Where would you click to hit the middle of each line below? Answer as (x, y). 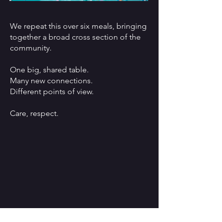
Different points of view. (52, 91)
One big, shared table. (49, 70)
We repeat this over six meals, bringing (78, 26)
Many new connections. (51, 81)
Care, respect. (34, 113)
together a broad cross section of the (75, 37)
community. (31, 48)
